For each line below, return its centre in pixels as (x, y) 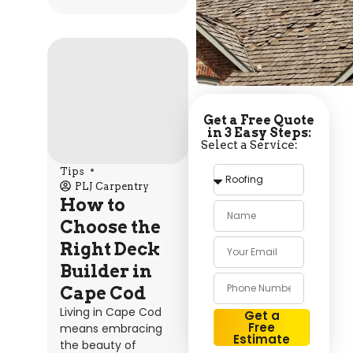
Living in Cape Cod (111, 312)
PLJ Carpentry (112, 186)
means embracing (111, 328)
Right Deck (110, 249)
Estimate (262, 340)
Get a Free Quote (259, 121)
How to (93, 204)
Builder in (106, 271)
